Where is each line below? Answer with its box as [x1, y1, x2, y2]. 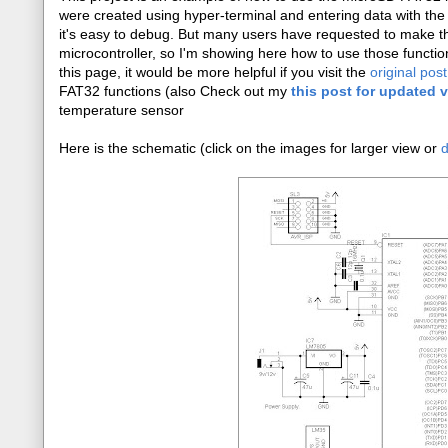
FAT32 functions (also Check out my [59, 83, 291, 99]
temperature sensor [59, 102, 184, 118]
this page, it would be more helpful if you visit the [59, 64, 370, 80]
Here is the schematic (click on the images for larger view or [59, 140, 441, 156]
